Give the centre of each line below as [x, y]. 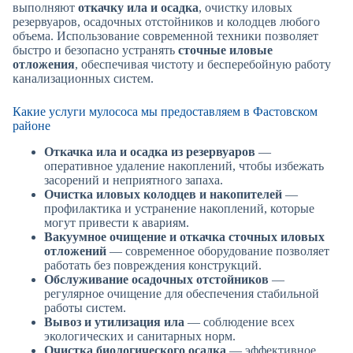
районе [32, 126]
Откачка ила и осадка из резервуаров [150, 151]
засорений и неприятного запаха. [134, 180]
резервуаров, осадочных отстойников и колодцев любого [166, 22]
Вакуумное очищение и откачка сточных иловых [184, 236]
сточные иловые [225, 50]
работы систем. [85, 307]
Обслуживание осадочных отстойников [156, 279]
